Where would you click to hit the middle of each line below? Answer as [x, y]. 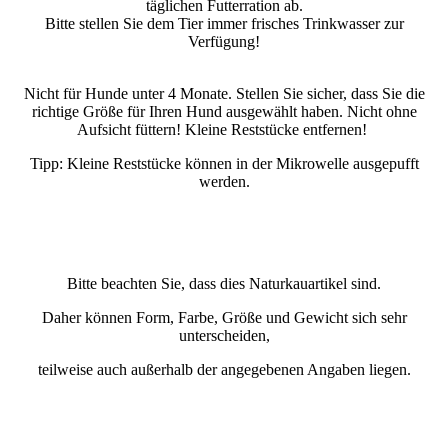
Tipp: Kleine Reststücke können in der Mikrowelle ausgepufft [224, 163]
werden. [224, 181]
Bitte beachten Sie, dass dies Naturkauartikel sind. [224, 283]
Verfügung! [224, 41]
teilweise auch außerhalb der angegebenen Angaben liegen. [224, 369]
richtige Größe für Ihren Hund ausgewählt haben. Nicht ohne [224, 111]
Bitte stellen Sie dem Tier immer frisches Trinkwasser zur [224, 23]
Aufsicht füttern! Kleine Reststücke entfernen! [224, 129]
